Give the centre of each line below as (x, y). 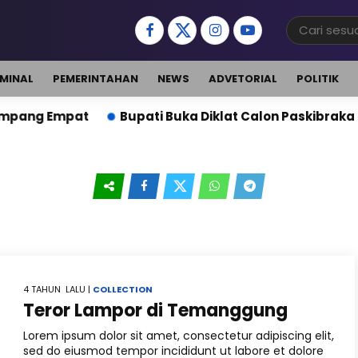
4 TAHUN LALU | (58, 289)
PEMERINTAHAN (95, 79)
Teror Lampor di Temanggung (155, 310)
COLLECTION (123, 289)
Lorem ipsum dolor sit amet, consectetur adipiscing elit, (179, 336)
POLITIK (318, 79)
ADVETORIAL (243, 79)
